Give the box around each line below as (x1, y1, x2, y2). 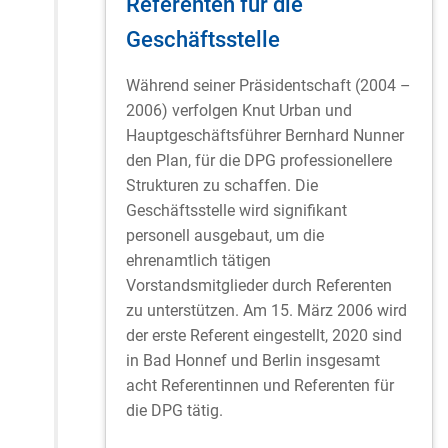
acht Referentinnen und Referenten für (126, 375, 394, 395)
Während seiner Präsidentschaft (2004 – (126, 75, 411, 95)
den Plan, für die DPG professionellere (126, 150, 392, 170)
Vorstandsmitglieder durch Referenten (126, 275, 392, 295)
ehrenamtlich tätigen (126, 250, 271, 270)
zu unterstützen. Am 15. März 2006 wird (126, 300, 407, 320)
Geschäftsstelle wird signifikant (126, 200, 347, 220)
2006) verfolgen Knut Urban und (126, 100, 352, 120)
